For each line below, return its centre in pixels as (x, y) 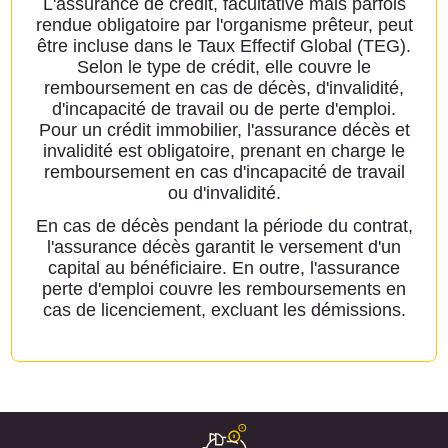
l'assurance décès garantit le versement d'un (224, 246)
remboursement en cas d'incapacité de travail (224, 171)
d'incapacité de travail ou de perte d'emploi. (224, 108)
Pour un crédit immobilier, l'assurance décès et (224, 129)
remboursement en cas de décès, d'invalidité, (224, 87)
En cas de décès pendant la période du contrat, (224, 225)
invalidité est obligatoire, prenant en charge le (224, 150)
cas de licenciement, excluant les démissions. (224, 309)
